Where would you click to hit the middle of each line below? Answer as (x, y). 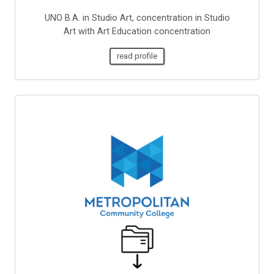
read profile (137, 56)
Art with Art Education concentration (137, 31)
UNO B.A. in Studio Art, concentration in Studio (137, 18)
